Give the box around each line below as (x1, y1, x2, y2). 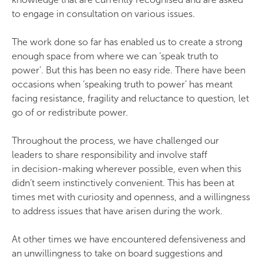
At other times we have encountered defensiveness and (12, 234, 245, 245)
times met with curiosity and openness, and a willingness (12, 191, 250, 203)
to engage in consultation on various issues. (12, 8, 195, 19)
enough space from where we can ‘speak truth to (12, 50, 218, 62)
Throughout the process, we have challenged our (12, 135, 219, 146)
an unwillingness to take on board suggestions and (12, 248, 222, 259)
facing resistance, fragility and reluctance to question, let (12, 93, 249, 104)
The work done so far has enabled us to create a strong (12, 36, 242, 48)
